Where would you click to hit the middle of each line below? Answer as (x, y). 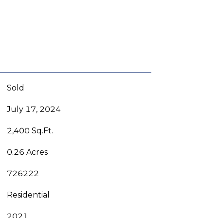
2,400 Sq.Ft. (30, 130)
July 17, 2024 (34, 109)
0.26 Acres (27, 152)
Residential (28, 195)
